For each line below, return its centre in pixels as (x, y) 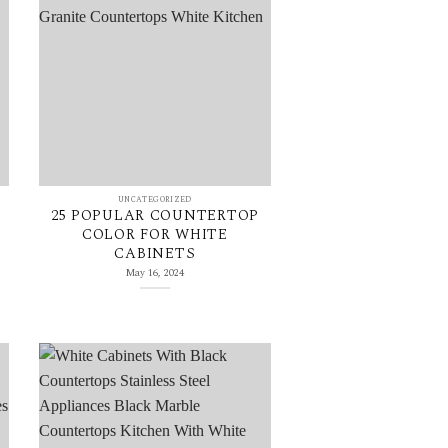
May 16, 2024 (154, 272)
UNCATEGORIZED (154, 199)
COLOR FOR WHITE (154, 235)
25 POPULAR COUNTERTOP (155, 216)
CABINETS (155, 254)
